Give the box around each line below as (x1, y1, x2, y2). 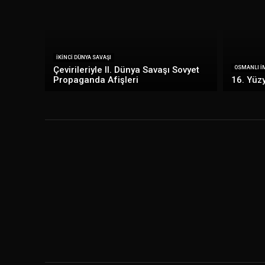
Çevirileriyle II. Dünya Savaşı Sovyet (53, 64, 199, 76)
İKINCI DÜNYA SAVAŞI (56, 54, 111, 61)
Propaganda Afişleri (53, 75, 138, 86)
